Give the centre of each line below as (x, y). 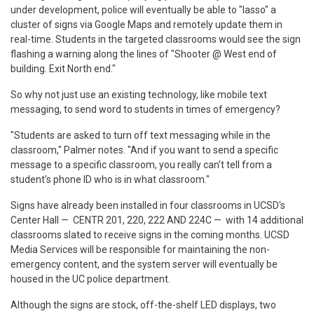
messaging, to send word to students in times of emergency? (145, 109)
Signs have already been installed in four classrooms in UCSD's (148, 205)
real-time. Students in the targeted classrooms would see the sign (156, 39)
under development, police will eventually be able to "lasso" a (143, 9)
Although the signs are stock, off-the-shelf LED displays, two (143, 305)
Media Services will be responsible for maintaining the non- (140, 249)
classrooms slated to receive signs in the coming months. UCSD (150, 234)
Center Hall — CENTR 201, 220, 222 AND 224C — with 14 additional (157, 220)
